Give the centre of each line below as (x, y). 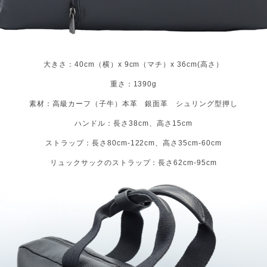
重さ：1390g (133, 84)
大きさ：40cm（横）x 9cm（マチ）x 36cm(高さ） (133, 64)
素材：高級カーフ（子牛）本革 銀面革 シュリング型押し (133, 103)
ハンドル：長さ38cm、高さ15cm (133, 123)
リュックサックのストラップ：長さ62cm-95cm (133, 162)
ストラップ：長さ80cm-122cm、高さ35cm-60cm (133, 143)
